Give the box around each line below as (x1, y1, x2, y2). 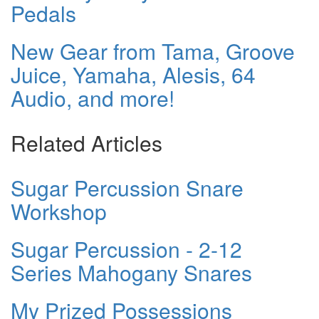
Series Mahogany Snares (11, 256, 252, 288)
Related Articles (11, 127, 162, 158)
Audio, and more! (11, 82, 174, 113)
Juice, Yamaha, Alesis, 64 (11, 58, 256, 90)
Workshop (11, 195, 107, 226)
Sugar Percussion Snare (11, 172, 244, 203)
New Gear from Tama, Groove (11, 35, 295, 66)
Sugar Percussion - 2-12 (11, 233, 242, 264)
